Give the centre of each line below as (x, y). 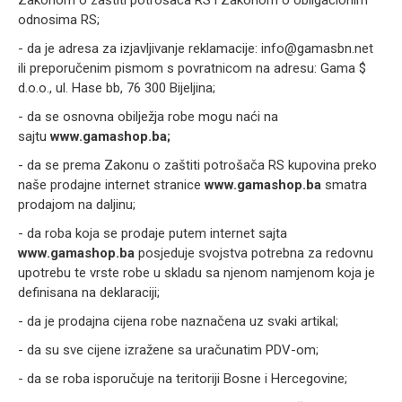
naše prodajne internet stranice (111, 185)
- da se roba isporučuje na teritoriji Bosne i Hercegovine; (183, 379)
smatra (344, 185)
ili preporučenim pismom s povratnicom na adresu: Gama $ (192, 68)
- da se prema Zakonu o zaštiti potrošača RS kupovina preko (197, 165)
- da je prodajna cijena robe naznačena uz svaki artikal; (178, 321)
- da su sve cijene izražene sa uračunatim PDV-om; (168, 350)
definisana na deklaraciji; (91, 293)
